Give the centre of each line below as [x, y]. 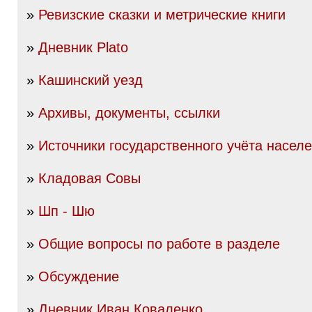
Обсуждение [79, 276]
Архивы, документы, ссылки [129, 113]
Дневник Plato [83, 47]
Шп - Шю [67, 211]
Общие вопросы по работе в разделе [159, 244]
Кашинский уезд [91, 80]
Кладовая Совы [89, 178]
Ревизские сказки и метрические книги [162, 15]
